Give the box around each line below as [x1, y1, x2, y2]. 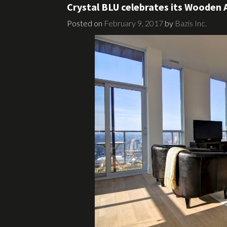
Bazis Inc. [175, 18, 207, 28]
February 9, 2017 [104, 18, 163, 28]
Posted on [67, 18, 104, 28]
